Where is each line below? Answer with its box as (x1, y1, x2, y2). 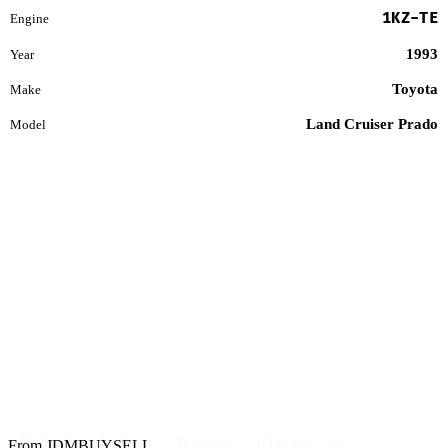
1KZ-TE (382, 8, 438, 28)
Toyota (392, 80, 438, 97)
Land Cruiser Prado (306, 115, 438, 132)
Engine (10, 10, 49, 26)
